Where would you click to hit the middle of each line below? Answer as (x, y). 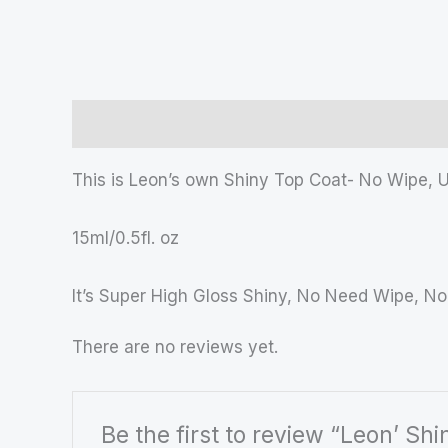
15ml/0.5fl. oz (125, 237)
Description (117, 123)
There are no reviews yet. (175, 347)
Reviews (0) (233, 123)
